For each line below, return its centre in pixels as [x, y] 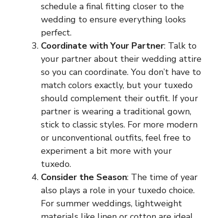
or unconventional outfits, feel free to [116, 137]
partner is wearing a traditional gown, [116, 111]
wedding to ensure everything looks [113, 19]
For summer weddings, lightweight [111, 203]
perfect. [56, 32]
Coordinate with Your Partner [102, 45]
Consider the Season [84, 177]
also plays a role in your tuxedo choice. [118, 190]
